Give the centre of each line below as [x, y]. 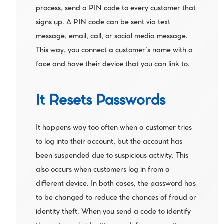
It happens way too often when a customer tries [114, 128]
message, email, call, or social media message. [112, 37]
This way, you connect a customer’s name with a [114, 51]
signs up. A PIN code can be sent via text [103, 23]
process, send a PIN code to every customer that [116, 9]
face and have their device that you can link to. [113, 65]
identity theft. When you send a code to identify [113, 212]
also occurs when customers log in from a [103, 170]
